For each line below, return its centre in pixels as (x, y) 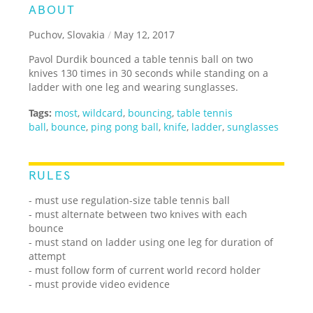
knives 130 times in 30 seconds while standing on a (149, 73)
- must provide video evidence (100, 284)
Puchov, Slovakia (67, 34)
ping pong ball (125, 126)
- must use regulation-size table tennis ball (130, 200)
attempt (48, 256)
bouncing (150, 112)
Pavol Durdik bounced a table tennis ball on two (141, 59)
